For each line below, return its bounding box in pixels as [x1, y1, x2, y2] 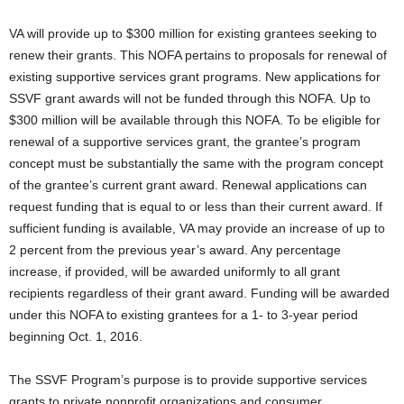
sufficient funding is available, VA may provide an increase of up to [9, 221, 385, 235]
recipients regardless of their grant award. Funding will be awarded [9, 286, 390, 300]
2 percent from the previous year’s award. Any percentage [9, 243, 341, 257]
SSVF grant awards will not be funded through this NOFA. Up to [9, 91, 371, 106]
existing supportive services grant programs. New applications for [9, 69, 381, 84]
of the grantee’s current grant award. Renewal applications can [9, 178, 367, 192]
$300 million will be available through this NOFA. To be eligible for [9, 113, 381, 127]
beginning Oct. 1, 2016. [9, 329, 142, 344]
